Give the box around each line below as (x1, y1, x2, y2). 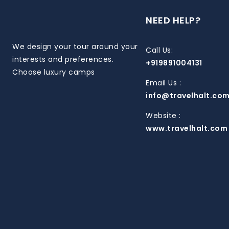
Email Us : (146, 77, 181, 88)
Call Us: (146, 44, 173, 55)
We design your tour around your (12, 41, 138, 52)
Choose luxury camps (12, 66, 95, 77)
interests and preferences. (12, 54, 113, 64)
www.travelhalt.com (146, 123, 228, 133)
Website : (146, 110, 181, 121)
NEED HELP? (146, 13, 201, 27)
